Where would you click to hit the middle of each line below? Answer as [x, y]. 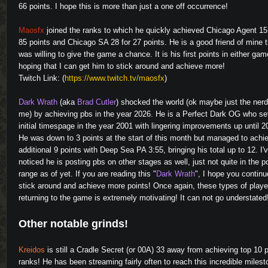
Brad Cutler [97, 102]
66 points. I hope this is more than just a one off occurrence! [123, 6]
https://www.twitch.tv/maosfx [115, 78]
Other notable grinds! [73, 224]
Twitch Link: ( [42, 78]
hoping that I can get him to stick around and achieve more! [122, 66]
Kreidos [32, 250]
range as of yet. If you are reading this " [87, 174]
